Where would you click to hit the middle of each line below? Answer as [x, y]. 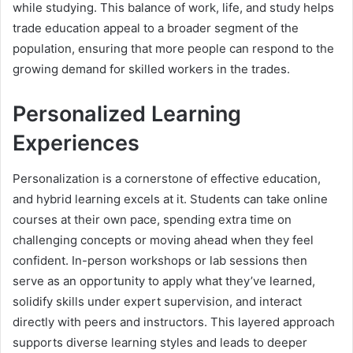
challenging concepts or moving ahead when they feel [163, 240]
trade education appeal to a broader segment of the [156, 28]
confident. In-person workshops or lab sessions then [160, 260]
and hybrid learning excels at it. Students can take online [170, 199]
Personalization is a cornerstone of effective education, [167, 178]
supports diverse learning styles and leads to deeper [160, 342]
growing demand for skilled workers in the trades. [151, 69]
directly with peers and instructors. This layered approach [174, 321]
